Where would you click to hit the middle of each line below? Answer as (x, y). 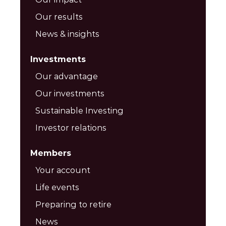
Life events (57, 187)
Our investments (70, 94)
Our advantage (67, 76)
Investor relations (71, 128)
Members (51, 153)
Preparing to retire (73, 205)
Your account (63, 170)
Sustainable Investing (79, 111)
